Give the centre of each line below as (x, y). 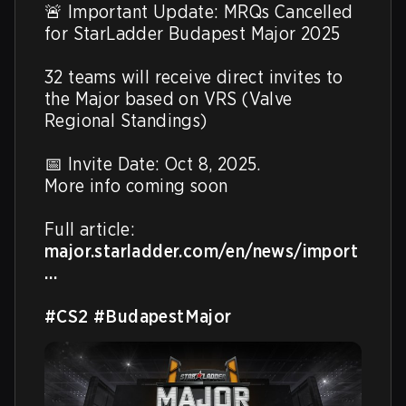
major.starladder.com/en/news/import (201, 251)
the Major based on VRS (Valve (169, 99)
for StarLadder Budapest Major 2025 (193, 34)
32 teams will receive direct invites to (194, 77)
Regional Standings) (126, 121)
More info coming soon (136, 186)
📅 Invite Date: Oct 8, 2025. (153, 164)
